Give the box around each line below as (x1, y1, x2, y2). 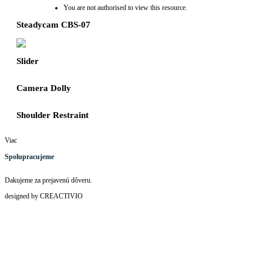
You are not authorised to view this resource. (63, 4, 187, 12)
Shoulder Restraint (16, 110, 89, 120)
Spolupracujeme (5, 152, 54, 161)
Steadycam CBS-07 (16, 19, 90, 29)
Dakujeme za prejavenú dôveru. (5, 176, 92, 184)
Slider (16, 56, 39, 66)
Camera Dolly (16, 83, 71, 93)
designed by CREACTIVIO (5, 192, 83, 201)
